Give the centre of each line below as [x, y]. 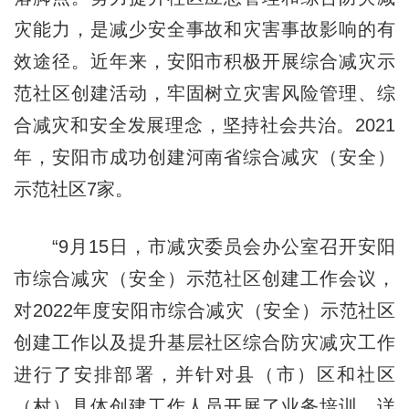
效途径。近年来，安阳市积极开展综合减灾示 [204, 61]
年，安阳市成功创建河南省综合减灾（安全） [204, 157]
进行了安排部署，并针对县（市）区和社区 [204, 374]
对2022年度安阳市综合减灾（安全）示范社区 [204, 310]
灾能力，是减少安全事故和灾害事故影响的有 [204, 29]
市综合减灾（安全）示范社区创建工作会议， [204, 278]
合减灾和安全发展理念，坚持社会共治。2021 [204, 125]
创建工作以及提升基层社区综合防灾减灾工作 [204, 342]
